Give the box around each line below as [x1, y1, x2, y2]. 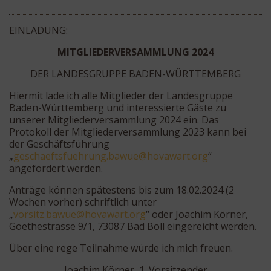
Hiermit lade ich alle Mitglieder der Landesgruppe [9, 88, 233, 102]
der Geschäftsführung [9, 137, 109, 151]
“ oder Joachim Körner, [146, 207, 248, 221]
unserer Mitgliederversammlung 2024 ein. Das [9, 113, 219, 126]
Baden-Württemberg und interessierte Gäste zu [9, 100, 226, 114]
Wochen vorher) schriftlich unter [9, 195, 157, 209]
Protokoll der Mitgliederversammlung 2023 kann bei [9, 125, 246, 139]
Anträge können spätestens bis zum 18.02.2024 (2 [9, 183, 234, 197]
